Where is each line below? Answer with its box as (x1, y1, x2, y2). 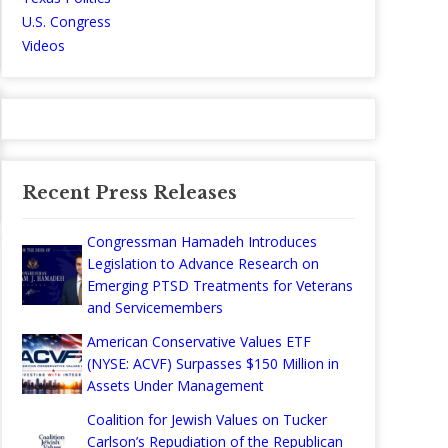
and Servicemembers (87, 298, 223, 317)
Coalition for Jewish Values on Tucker (87, 410, 327, 429)
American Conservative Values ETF (87, 332, 311, 351)
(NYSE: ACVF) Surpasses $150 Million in (87, 354, 339, 373)
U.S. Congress (22, 12, 111, 31)
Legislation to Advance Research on (87, 254, 319, 273)
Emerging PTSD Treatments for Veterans (87, 276, 353, 295)
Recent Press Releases (22, 182, 237, 204)
